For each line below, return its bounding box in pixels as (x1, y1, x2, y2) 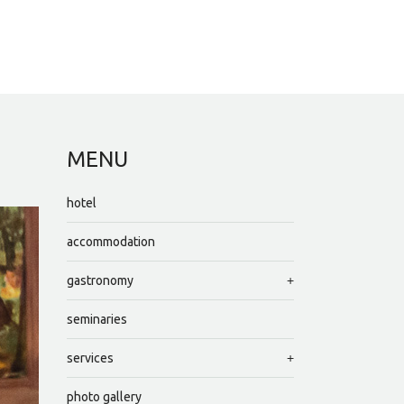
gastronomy (66, 273, 133, 289)
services (66, 351, 114, 366)
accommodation (66, 234, 155, 250)
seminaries (66, 312, 127, 327)
